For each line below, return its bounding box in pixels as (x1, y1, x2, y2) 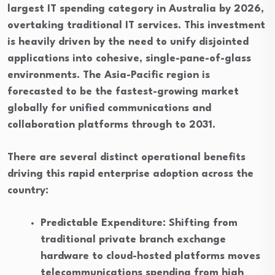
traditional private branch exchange (41, 234, 226, 245)
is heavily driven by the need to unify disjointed (7, 37, 249, 47)
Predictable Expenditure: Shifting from (41, 218, 238, 228)
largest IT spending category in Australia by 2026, (7, 4, 264, 14)
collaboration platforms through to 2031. (7, 120, 215, 130)
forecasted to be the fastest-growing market (7, 87, 239, 97)
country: (7, 185, 48, 196)
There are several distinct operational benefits (7, 152, 246, 163)
